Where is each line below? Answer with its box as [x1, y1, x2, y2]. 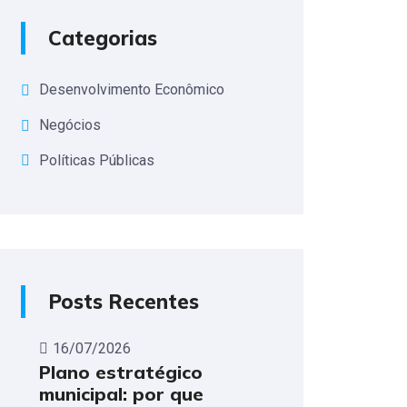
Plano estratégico [39, 361, 203, 384]
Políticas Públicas [39, 151, 154, 169]
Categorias [48, 25, 157, 51]
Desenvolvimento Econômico [39, 81, 224, 98]
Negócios [39, 115, 101, 134]
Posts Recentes [48, 289, 199, 315]
